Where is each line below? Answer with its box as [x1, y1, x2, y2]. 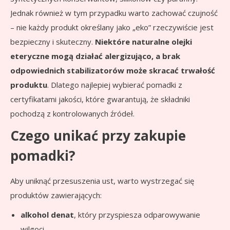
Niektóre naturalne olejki [95, 36, 192, 47]
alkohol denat [21, 209, 74, 220]
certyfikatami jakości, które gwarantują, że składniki [10, 93, 190, 104]
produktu [10, 79, 47, 90]
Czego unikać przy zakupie [10, 126, 186, 145]
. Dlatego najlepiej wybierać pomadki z [47, 79, 182, 90]
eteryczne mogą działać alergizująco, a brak [10, 50, 180, 61]
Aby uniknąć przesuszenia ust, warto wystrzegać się [10, 175, 194, 186]
